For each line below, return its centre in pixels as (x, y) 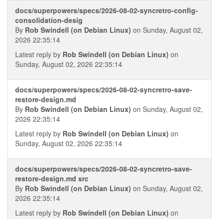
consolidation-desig (49, 20)
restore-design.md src (52, 178)
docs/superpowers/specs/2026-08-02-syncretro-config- (107, 10)
